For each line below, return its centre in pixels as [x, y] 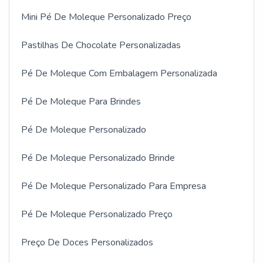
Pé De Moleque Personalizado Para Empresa [114, 186]
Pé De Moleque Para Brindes [81, 101]
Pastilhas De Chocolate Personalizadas [101, 45]
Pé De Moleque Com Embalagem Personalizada [119, 73]
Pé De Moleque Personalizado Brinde [98, 158]
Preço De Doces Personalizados [87, 242]
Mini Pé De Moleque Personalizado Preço [106, 17]
